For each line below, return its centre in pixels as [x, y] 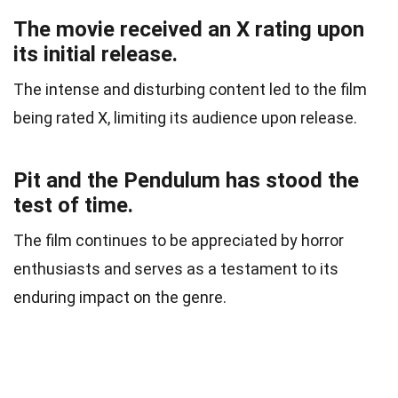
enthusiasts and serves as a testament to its [176, 268]
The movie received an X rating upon [189, 29]
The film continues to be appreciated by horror [179, 240]
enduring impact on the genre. [120, 297]
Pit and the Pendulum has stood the [186, 180]
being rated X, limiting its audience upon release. [185, 117]
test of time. [73, 205]
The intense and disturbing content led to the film [190, 89]
